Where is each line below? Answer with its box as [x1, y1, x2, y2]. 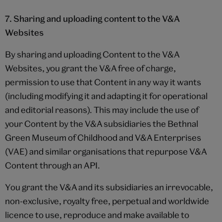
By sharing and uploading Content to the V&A [5, 49, 179, 59]
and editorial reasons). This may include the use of [5, 104, 199, 115]
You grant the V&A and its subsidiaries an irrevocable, [5, 181, 213, 192]
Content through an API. [5, 160, 100, 170]
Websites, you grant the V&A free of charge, [5, 62, 176, 73]
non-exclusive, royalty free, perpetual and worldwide [5, 195, 209, 206]
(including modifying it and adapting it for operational [5, 90, 208, 101]
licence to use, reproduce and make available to [5, 209, 189, 220]
